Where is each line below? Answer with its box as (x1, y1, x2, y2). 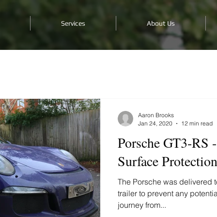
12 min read (181, 120, 213, 127)
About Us (147, 19, 175, 27)
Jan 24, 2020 (138, 120, 172, 127)
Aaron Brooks (138, 111, 174, 119)
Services (61, 19, 85, 27)
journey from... (118, 200, 166, 210)
